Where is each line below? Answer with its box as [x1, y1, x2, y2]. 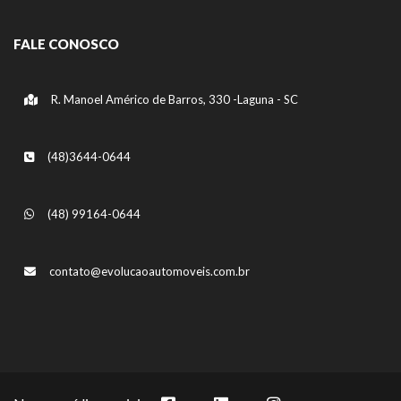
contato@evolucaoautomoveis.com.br [49, 264, 250, 278]
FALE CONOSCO [13, 36, 119, 52]
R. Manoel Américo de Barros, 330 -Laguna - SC [48, 92, 298, 107]
